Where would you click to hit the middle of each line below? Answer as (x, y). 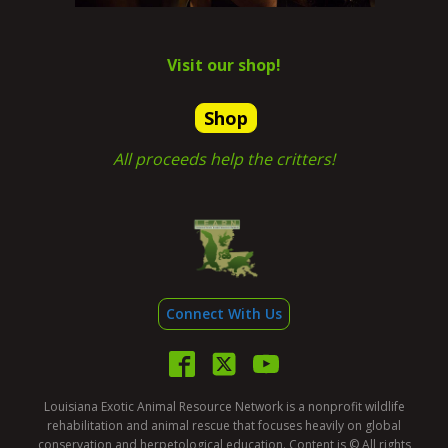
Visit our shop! (224, 64)
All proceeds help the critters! (224, 158)
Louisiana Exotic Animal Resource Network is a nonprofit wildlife (224, 406)
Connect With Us (224, 313)
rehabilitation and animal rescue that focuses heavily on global (224, 425)
